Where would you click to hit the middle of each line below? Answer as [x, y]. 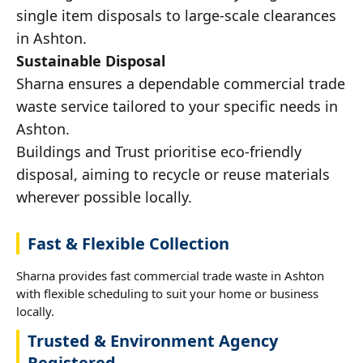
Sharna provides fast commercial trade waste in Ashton [170, 275]
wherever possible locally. [104, 196]
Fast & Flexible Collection [128, 243]
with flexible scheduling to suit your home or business [167, 293]
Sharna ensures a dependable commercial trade [181, 83]
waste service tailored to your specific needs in [177, 106]
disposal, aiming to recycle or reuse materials [173, 174]
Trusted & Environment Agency [153, 340]
